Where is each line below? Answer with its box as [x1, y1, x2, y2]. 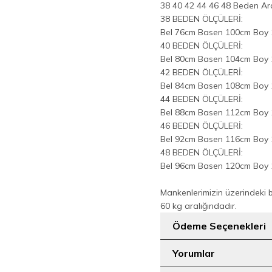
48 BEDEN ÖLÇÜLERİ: [160, 147, 243, 158]
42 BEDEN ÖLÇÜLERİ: [160, 67, 243, 78]
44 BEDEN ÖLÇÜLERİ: [160, 93, 243, 104]
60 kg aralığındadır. [160, 200, 237, 211]
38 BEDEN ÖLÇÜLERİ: [160, 13, 243, 24]
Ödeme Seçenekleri [172, 220, 266, 232]
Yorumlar [172, 247, 215, 259]
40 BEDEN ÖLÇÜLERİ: [160, 40, 243, 51]
